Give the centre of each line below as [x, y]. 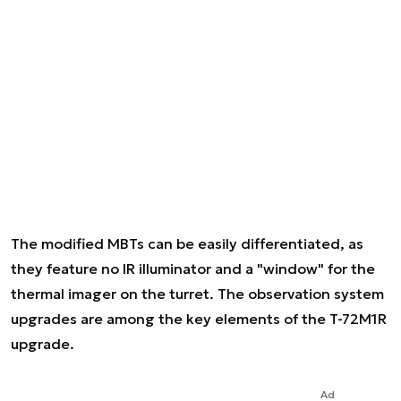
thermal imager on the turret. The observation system [197, 294]
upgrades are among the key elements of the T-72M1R [199, 319]
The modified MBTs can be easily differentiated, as [187, 243]
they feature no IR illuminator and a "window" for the [193, 269]
